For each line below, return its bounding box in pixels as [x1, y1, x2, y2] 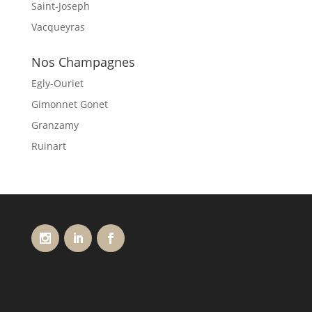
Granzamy [31, 118, 79, 132]
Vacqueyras [31, 19, 85, 33]
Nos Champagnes [31, 53, 135, 70]
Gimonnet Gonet [31, 97, 108, 111]
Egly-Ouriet [31, 76, 84, 90]
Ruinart [31, 139, 66, 153]
